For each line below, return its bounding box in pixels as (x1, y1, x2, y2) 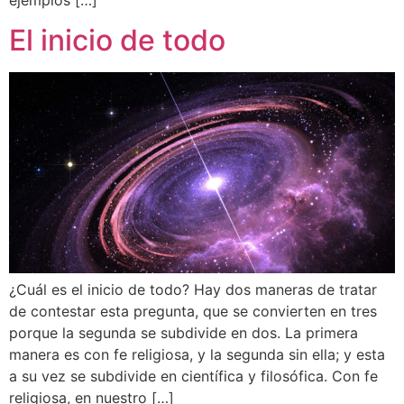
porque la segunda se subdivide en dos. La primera (9, 323, 358, 342)
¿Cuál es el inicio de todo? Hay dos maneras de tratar (9, 280, 377, 298)
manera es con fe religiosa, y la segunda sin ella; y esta (9, 344, 385, 363)
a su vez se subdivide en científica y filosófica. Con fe (9, 366, 378, 385)
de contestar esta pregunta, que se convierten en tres (9, 301, 377, 320)
